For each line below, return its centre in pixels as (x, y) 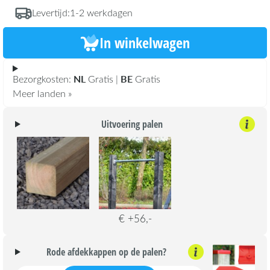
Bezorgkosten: (43, 79)
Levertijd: (51, 13)
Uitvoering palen (132, 124)
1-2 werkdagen (101, 13)
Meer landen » (42, 93)
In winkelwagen (145, 43)
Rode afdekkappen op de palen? (107, 252)
